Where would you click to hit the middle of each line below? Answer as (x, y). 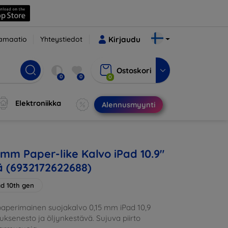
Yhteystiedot (62, 39)
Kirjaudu (125, 39)
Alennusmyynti (128, 105)
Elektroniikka (38, 103)
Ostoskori (134, 70)
